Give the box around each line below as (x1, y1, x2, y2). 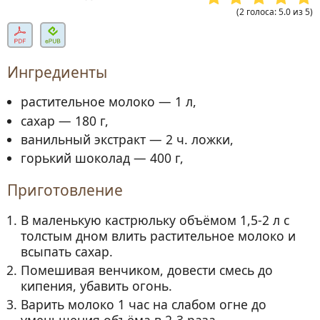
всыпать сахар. (21, 242, 114, 260)
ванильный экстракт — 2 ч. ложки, (21, 131, 234, 148)
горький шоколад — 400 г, (21, 149, 184, 167)
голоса (246, 5, 274, 18)
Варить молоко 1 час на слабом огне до (21, 296, 267, 314)
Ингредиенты (7, 61, 107, 82)
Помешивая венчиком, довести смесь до (21, 261, 274, 279)
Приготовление (7, 179, 123, 200)
